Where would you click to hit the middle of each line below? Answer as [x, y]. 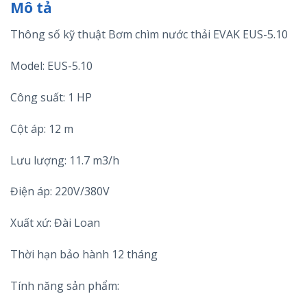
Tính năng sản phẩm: [65, 285]
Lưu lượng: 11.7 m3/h [65, 160]
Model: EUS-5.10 [51, 66]
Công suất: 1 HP [51, 98]
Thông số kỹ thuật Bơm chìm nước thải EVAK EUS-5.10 [149, 35]
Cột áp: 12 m [42, 128]
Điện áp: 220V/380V [60, 192]
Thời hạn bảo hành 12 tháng [84, 255]
